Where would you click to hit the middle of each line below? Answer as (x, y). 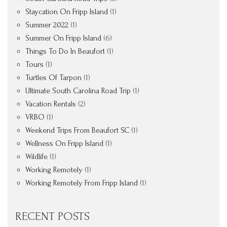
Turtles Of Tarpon (53, 78)
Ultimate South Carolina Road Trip (78, 91)
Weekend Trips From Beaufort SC (77, 130)
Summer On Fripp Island (63, 38)
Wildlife (36, 157)
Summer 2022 (47, 25)
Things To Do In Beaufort (65, 51)
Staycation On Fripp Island (67, 12)
